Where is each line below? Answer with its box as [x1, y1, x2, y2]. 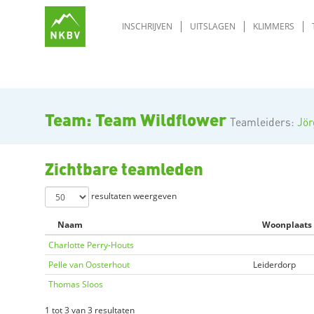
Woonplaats [262, 219, 312, 231]
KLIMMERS [253, 20, 295, 32]
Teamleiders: [230, 115, 297, 129]
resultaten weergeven [89, 190, 177, 203]
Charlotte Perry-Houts [48, 239, 134, 251]
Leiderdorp [253, 259, 296, 271]
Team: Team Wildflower [45, 109, 230, 130]
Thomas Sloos [48, 278, 103, 290]
